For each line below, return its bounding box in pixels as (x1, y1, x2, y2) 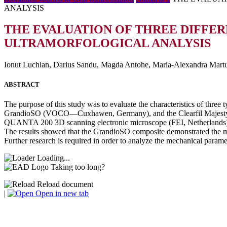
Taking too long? (51, 163, 105, 172)
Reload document (35, 180, 93, 189)
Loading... (37, 154, 70, 163)
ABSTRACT (4, 80, 40, 88)
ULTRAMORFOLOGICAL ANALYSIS (4, 36, 211, 50)
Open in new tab (33, 189, 89, 198)
